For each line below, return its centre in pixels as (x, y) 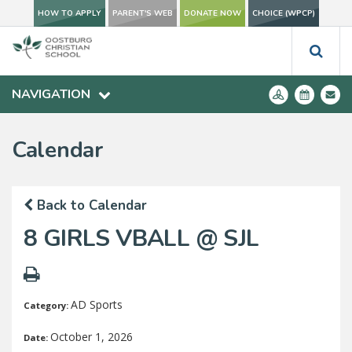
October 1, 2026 (92, 337)
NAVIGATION (51, 94)
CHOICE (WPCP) (283, 13)
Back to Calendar (90, 205)
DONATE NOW (212, 13)
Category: (47, 305)
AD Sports (97, 304)
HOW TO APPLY (69, 13)
